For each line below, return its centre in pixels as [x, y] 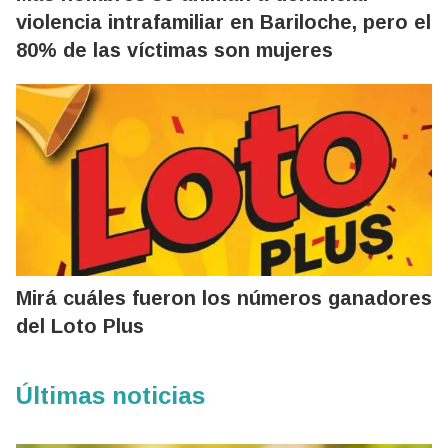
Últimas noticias [110, 395]
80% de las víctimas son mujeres [174, 49]
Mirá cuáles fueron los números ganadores [224, 297]
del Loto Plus [80, 325]
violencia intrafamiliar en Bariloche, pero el [223, 21]
